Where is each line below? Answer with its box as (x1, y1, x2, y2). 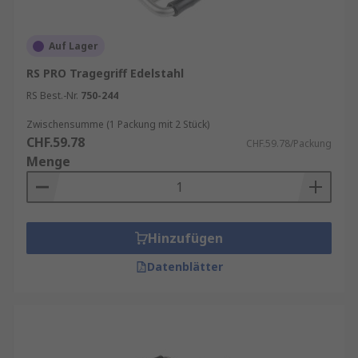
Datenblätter (146, 259, 223, 274)
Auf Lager (49, 39, 98, 53)
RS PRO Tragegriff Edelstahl (26, 66, 184, 81)
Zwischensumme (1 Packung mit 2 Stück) (26, 117, 209, 131)
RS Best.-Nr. (26, 89, 78, 102)
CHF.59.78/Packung (246, 137, 332, 150)
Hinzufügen (148, 229, 223, 247)
